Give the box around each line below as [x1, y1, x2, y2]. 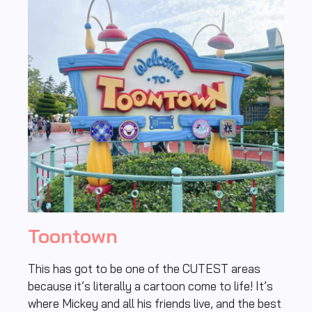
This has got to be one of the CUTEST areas [28, 260, 260, 276]
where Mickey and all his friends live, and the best [28, 295, 281, 311]
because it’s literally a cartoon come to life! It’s [28, 278, 273, 293]
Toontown [28, 223, 118, 248]
